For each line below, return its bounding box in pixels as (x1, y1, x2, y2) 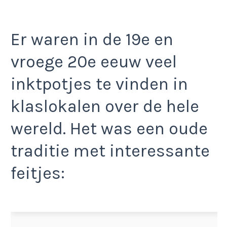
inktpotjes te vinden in (11, 73, 188, 94)
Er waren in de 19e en (11, 29, 173, 50)
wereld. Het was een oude (11, 118, 208, 139)
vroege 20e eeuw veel (11, 51, 177, 72)
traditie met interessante (11, 140, 210, 161)
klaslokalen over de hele (11, 96, 199, 117)
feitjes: (11, 163, 65, 183)
